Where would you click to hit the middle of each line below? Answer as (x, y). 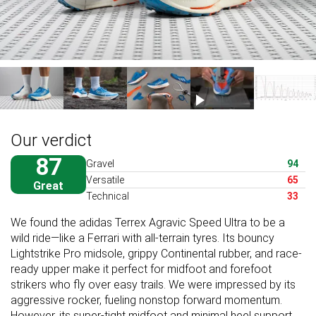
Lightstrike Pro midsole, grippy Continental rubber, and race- (156, 253)
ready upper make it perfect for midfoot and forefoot (141, 269)
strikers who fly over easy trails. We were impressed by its (153, 284)
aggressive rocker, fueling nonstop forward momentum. (146, 300)
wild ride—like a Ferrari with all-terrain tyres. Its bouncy (142, 238)
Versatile (105, 180)
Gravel (100, 163)
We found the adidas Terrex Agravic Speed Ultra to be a (148, 222)
